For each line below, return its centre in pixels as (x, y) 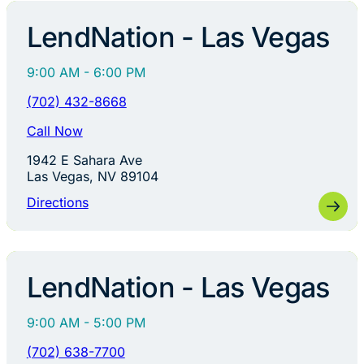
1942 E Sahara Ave (84, 160)
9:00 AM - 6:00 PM (86, 72)
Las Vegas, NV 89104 (92, 176)
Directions (57, 203)
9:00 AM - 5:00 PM (86, 322)
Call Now (54, 130)
